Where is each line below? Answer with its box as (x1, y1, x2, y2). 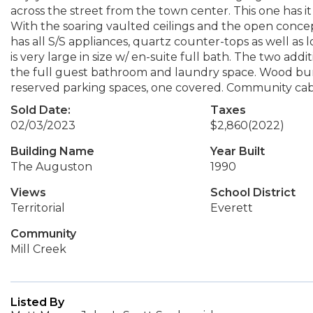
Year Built (210, 145, 265, 158)
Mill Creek (10, 242, 66, 256)
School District (210, 186, 296, 199)
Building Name (10, 145, 94, 158)
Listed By (10, 296, 64, 309)
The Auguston (10, 160, 92, 173)
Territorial (10, 201, 65, 214)
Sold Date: (10, 103, 71, 117)
